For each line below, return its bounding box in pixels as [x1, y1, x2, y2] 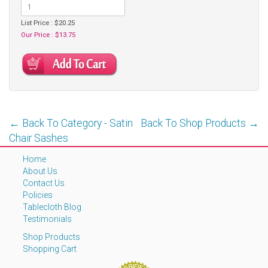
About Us [23, 166, 57, 176]
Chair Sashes [9, 132, 68, 144]
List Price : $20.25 [21, 19, 75, 27]
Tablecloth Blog [23, 202, 81, 212]
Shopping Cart [23, 243, 77, 254]
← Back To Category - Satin [9, 117, 133, 129]
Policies [23, 190, 53, 200]
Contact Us [23, 178, 65, 188]
